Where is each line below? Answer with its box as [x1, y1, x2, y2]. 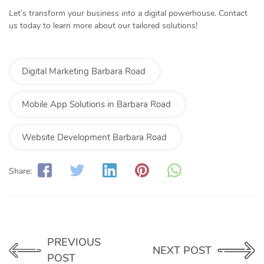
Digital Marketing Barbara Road [22, 65, 148, 78]
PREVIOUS [47, 235, 101, 250]
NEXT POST [153, 243, 212, 258]
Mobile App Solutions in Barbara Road [22, 98, 173, 111]
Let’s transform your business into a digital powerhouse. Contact [9, 8, 247, 19]
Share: [9, 165, 32, 177]
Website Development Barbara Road [22, 131, 169, 144]
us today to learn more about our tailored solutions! [9, 20, 197, 32]
